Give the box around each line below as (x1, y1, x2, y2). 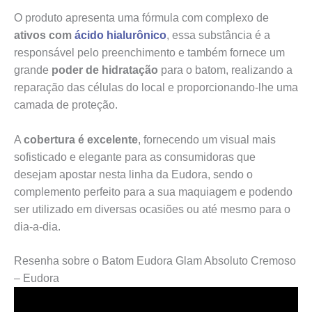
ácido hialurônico (75, 29, 166, 41)
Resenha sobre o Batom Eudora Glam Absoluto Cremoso (14, 255, 296, 267)
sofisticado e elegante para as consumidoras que (14, 150, 256, 163)
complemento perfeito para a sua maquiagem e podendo (14, 185, 292, 198)
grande (14, 63, 52, 76)
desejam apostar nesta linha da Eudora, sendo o (14, 168, 253, 180)
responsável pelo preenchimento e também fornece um (14, 46, 285, 58)
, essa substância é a (166, 29, 270, 41)
